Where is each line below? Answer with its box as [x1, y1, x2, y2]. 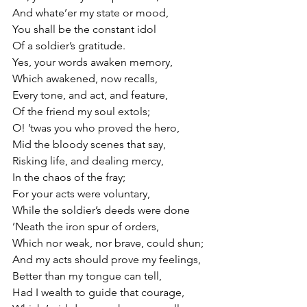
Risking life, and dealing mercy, [12, 153, 164, 167]
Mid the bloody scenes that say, [12, 137, 166, 151]
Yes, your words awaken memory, [12, 55, 173, 69]
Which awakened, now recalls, [12, 71, 158, 85]
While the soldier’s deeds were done [12, 203, 190, 217]
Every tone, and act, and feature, [12, 88, 168, 101]
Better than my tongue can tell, [12, 269, 162, 282]
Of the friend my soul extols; [12, 104, 150, 118]
